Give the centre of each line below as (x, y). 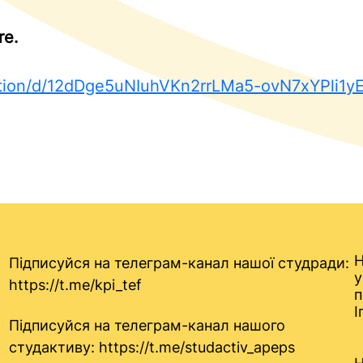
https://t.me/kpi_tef (76, 285)
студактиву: (54, 347)
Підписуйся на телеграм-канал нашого (147, 325)
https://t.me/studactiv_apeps (197, 347)
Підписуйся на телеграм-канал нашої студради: (179, 263)
